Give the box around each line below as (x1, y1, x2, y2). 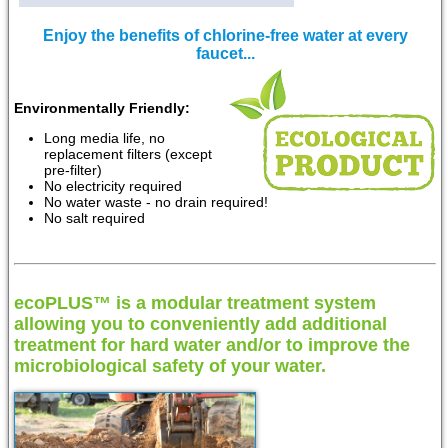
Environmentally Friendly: (14, 100, 190, 117)
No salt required (44, 210, 145, 227)
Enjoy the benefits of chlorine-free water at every (42, 27, 408, 45)
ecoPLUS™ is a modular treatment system (14, 293, 376, 314)
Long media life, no (44, 130, 165, 147)
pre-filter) (44, 162, 102, 179)
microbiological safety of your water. (14, 356, 326, 377)
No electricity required (44, 178, 182, 195)
